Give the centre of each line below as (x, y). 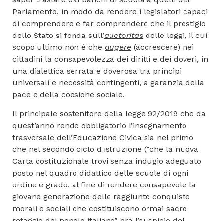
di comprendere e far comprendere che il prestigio (109, 23)
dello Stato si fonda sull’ (58, 35)
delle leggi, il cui (175, 35)
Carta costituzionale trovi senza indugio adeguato (107, 161)
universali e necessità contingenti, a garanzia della (108, 82)
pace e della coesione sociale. (69, 94)
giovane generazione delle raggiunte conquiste (101, 196)
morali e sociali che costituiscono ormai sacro (100, 208)
